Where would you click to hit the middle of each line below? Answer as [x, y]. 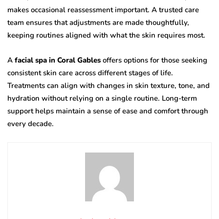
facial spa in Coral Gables [58, 60]
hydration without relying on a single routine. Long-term [102, 99]
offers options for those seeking [154, 60]
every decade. [31, 124]
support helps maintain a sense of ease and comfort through [108, 111]
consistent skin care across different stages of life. [90, 73]
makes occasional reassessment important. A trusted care [103, 10]
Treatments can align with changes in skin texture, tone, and [109, 86]
